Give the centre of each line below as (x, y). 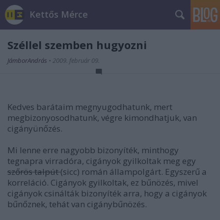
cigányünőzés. (35, 128)
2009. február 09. (76, 60)
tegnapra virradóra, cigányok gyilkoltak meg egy (102, 161)
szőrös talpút (34, 172)
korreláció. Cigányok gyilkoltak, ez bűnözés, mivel (103, 182)
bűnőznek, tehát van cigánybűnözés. (77, 204)
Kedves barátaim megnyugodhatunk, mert (90, 107)
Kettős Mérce (59, 14)
